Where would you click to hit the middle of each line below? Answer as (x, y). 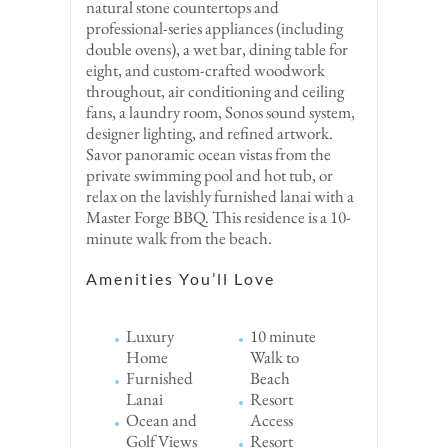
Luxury (150, 336)
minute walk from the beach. (179, 237)
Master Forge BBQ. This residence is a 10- (218, 216)
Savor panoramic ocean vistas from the (208, 153)
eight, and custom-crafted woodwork (205, 69)
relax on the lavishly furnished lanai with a (220, 195)
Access (272, 420)
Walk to (275, 357)
